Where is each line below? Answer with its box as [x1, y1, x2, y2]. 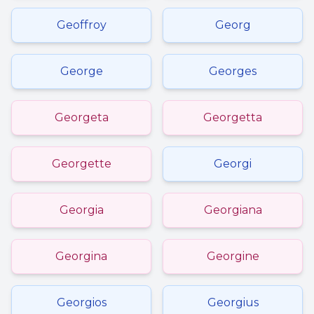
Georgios [56, 296, 107, 309]
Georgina [55, 250, 107, 263]
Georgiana [203, 203, 262, 217]
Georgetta [203, 111, 262, 124]
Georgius [207, 296, 259, 309]
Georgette [51, 157, 111, 170]
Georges [209, 64, 257, 78]
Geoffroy [56, 18, 107, 32]
